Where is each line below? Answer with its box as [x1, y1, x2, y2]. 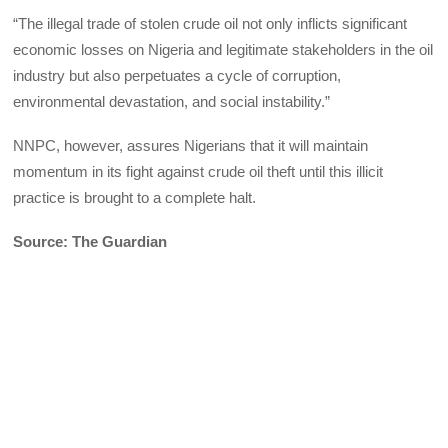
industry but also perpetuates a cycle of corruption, [13, 66, 342, 84]
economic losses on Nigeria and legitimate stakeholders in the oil [13, 40, 434, 58]
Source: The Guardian [13, 233, 168, 251]
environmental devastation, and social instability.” [13, 92, 331, 110]
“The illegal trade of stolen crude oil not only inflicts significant [13, 14, 408, 32]
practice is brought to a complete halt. [13, 189, 257, 207]
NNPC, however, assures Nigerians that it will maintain [13, 137, 369, 155]
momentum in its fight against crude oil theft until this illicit [13, 163, 384, 181]
